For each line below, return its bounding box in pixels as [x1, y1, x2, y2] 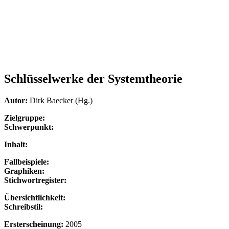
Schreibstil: [4, 202, 43, 211]
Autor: [4, 96, 30, 105]
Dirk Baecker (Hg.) [30, 96, 93, 105]
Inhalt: [4, 140, 28, 149]
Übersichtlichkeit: [4, 193, 65, 202]
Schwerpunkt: [4, 122, 54, 131]
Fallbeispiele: [4, 157, 49, 166]
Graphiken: [4, 166, 44, 175]
